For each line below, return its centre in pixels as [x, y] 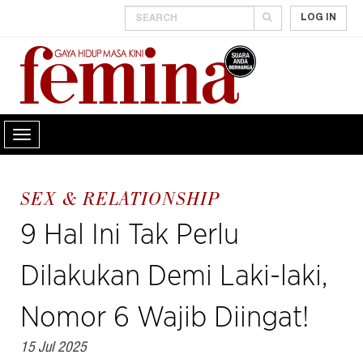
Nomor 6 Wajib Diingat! [164, 318]
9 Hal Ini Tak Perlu [130, 235]
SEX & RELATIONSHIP [120, 201]
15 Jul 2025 [53, 349]
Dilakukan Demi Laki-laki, [174, 277]
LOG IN [318, 18]
